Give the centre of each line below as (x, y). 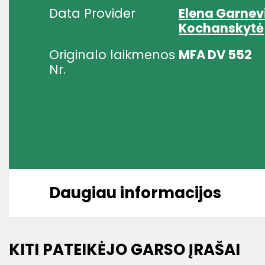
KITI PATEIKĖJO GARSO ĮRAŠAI (125, 250)
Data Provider (92, 13)
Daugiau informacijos (135, 193)
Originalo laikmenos (112, 55)
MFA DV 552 (216, 55)
